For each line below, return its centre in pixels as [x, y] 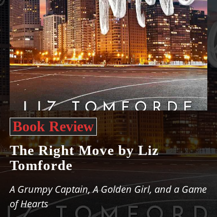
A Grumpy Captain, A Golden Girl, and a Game [108, 189]
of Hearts [29, 204]
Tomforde [41, 165]
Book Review [53, 126]
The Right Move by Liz [84, 150]
